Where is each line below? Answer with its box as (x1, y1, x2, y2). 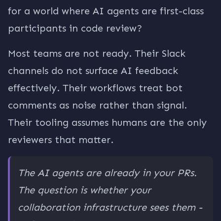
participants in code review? (8, 22, 142, 34)
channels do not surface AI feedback (8, 65, 178, 76)
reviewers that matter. (8, 134, 113, 146)
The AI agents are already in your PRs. (18, 167, 197, 179)
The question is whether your (18, 184, 151, 196)
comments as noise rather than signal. (8, 99, 187, 111)
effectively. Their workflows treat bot (8, 82, 183, 94)
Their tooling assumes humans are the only (8, 116, 207, 128)
